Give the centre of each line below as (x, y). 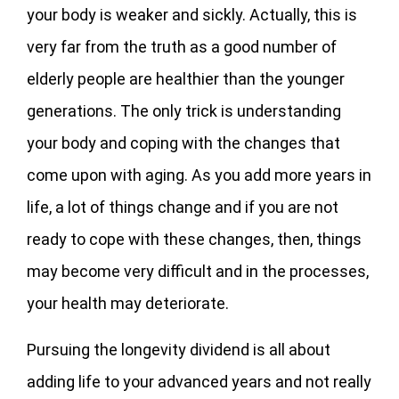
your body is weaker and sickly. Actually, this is (192, 14)
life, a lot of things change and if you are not (183, 207)
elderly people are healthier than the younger (186, 78)
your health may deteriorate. (128, 303)
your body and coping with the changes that (183, 142)
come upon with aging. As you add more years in (199, 175)
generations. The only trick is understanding (184, 110)
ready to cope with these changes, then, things (194, 239)
